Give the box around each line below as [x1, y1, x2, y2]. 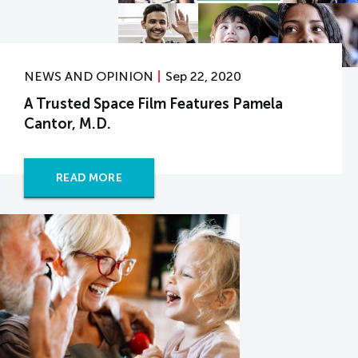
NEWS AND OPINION [24, 69, 153, 84]
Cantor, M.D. [24, 115, 111, 133]
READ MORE [56, 171, 123, 185]
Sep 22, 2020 [165, 69, 241, 84]
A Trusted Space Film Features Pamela [24, 95, 283, 113]
